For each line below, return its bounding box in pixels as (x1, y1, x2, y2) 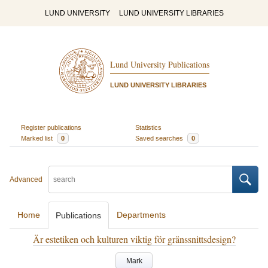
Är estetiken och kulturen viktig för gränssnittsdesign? (32, 233, 236, 245)
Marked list (20, 134, 54, 142)
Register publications (20, 123, 81, 131)
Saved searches (135, 134, 185, 142)
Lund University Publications (109, 59, 209, 71)
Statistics (135, 123, 162, 131)
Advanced (10, 175, 42, 184)
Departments (117, 210, 166, 220)
